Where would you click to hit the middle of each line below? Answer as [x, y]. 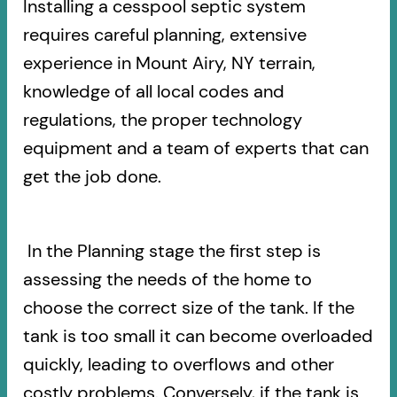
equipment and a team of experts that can [195, 148]
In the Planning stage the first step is [171, 250]
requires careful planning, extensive [164, 34]
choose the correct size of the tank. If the [188, 307]
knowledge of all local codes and [153, 91]
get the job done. [92, 176]
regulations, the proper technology [162, 119]
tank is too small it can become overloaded [198, 335]
